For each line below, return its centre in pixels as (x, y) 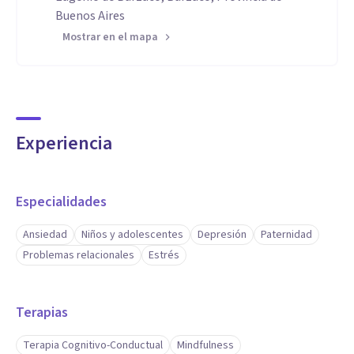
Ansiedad (45, 235)
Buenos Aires (90, 16)
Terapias (42, 313)
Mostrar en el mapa (110, 37)
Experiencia (64, 143)
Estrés (164, 255)
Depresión (222, 235)
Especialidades (61, 202)
